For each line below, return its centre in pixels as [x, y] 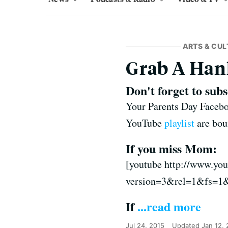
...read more [169, 206]
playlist [179, 123]
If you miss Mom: [171, 148]
